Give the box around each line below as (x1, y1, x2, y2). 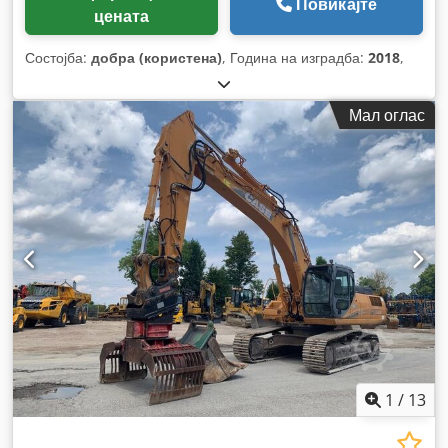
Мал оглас (349, 103, 425, 126)
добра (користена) (91, 47, 222, 67)
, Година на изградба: (222, 47, 368, 67)
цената (93, 4, 150, 27)
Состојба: (25, 47, 91, 67)
